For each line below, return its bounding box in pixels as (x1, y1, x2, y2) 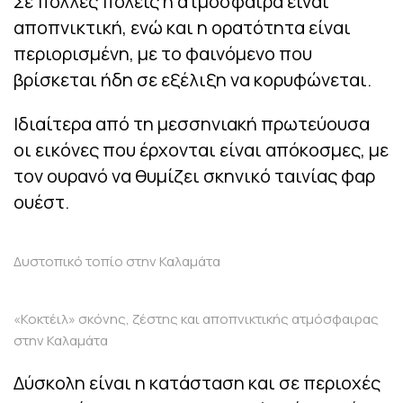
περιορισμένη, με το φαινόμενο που (13, 40, 312, 66)
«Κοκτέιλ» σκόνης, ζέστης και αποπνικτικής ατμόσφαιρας (13, 309, 379, 328)
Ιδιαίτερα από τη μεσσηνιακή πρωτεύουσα (13, 111, 370, 136)
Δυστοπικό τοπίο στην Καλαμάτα (13, 251, 220, 271)
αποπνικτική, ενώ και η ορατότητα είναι (13, 14, 351, 40)
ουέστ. (13, 189, 69, 214)
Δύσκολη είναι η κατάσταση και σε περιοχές (13, 370, 381, 395)
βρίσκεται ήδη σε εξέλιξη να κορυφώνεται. (13, 67, 372, 92)
